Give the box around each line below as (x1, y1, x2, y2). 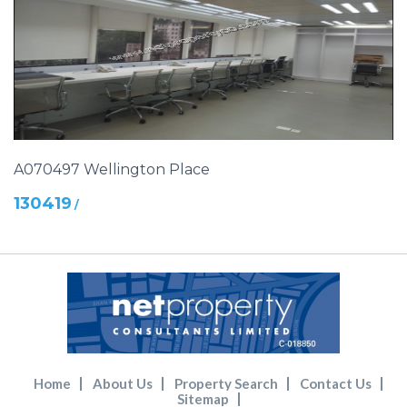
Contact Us (300, 375, 372, 392)
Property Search (174, 375, 278, 392)
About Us (93, 375, 153, 392)
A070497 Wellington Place (14, 161, 210, 178)
